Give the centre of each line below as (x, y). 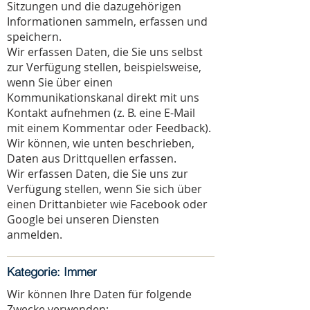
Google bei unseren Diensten (83, 219)
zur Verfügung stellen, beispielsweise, (104, 67)
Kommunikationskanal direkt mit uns (103, 98)
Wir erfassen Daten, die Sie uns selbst (105, 52)
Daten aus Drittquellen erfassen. (92, 158)
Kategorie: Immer (52, 272)
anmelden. (35, 235)
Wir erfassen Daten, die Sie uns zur (98, 174)
